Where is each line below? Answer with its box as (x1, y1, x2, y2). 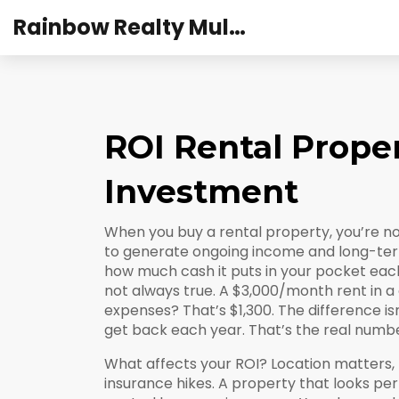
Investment (104, 172, 298, 211)
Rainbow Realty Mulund (229, 12, 246, 42)
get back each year (104, 320, 242, 340)
